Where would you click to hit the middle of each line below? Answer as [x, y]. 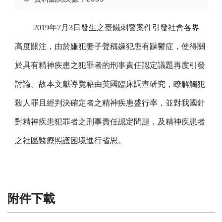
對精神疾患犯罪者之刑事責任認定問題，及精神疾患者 [110, 121]
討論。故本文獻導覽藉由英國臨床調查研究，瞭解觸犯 [110, 84]
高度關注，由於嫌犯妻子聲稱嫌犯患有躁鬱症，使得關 [110, 46]
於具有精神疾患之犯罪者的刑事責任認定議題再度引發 [110, 65]
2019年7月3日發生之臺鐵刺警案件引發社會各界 [117, 27]
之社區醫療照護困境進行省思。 [70, 140]
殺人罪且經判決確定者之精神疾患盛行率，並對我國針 [110, 103]
